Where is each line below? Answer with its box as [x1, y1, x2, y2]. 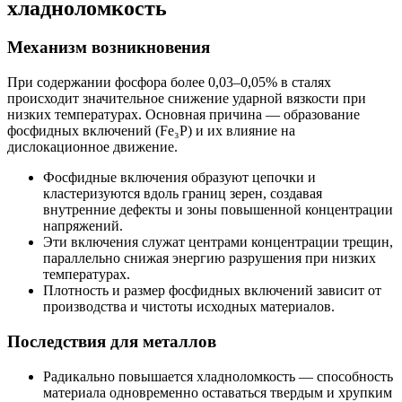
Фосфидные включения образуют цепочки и [43, 170, 316, 186]
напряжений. [43, 218, 123, 234]
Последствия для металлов [7, 331, 216, 351]
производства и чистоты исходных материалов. [43, 299, 335, 315]
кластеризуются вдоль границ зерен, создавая [43, 186, 322, 202]
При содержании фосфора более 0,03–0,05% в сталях [7, 74, 331, 91]
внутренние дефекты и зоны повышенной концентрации [43, 202, 393, 218]
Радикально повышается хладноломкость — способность [43, 368, 393, 384]
